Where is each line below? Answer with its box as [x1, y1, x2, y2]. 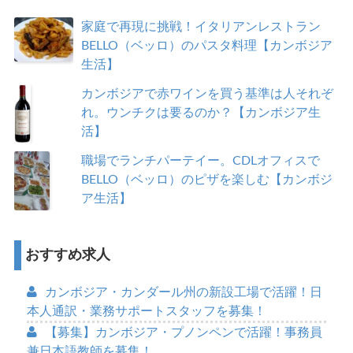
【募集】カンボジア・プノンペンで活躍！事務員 [44, 325, 322, 339]
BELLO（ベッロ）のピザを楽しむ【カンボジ [80, 173, 333, 187]
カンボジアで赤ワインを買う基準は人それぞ [80, 87, 333, 101]
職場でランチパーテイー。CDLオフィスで [80, 154, 320, 168]
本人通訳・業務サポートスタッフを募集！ [26, 304, 266, 318]
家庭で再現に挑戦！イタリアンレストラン [80, 20, 321, 34]
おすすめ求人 [25, 247, 111, 263]
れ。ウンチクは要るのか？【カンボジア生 [80, 106, 321, 120]
